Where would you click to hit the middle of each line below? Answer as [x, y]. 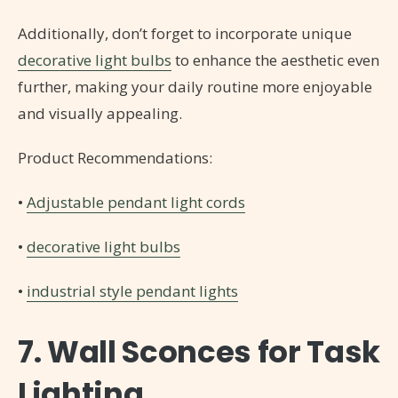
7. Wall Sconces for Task [199, 351]
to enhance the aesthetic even [275, 60]
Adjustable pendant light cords [136, 202]
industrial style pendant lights [132, 291]
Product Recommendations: [115, 157]
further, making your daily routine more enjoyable [195, 86]
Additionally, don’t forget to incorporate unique [185, 33]
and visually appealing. [100, 113]
